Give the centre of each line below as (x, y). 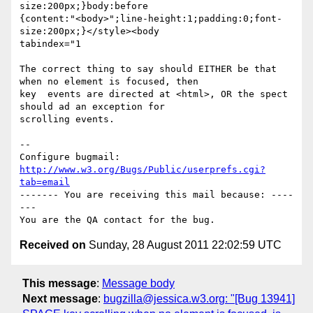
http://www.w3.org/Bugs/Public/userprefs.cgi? (143, 170)
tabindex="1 (50, 44)
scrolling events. (67, 119)
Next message (60, 298)
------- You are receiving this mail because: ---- (156, 195)
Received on (53, 245)
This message (59, 283)
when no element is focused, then (109, 82)
